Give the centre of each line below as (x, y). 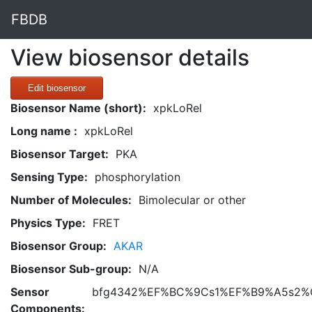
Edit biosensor (57, 88)
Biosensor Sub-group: (71, 269)
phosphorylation (138, 177)
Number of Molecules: (71, 200)
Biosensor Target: (60, 154)
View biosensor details (130, 57)
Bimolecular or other (192, 200)
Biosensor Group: (58, 246)
